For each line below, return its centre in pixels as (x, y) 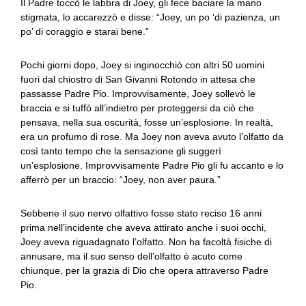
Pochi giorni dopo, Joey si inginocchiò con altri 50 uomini (142, 65)
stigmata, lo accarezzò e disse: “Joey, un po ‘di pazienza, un (150, 17)
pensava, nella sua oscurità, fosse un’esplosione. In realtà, (147, 122)
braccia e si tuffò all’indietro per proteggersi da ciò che (137, 108)
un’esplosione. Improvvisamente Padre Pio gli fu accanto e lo (152, 165)
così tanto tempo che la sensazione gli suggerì (121, 151)
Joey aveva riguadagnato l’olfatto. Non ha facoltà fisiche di (146, 242)
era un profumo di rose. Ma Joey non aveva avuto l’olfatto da (152, 137)
